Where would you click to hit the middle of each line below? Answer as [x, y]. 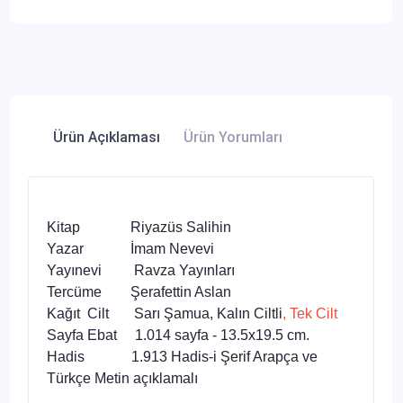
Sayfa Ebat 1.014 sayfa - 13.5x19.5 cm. [178, 335]
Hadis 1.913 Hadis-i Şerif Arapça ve [182, 356]
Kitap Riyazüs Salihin [139, 227]
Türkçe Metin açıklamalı [124, 378]
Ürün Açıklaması [107, 137]
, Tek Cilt [312, 313]
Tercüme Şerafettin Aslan [195, 291]
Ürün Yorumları [233, 137]
